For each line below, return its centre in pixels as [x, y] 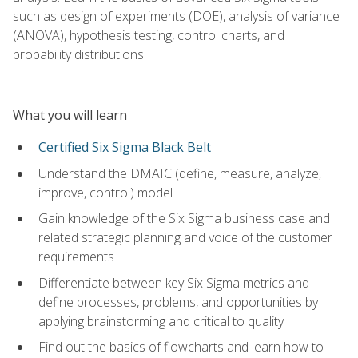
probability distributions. [80, 54]
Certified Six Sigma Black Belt [125, 147]
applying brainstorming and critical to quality [161, 321]
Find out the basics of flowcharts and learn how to [181, 347]
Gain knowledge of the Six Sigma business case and [184, 219]
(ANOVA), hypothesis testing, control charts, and [149, 35]
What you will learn [70, 115]
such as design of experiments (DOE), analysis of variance [176, 16]
